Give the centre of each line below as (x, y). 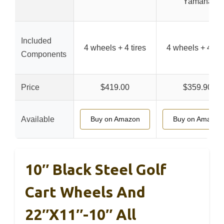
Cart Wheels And (85, 192)
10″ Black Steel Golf (96, 169)
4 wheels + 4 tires (115, 48)
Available (38, 119)
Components (44, 54)
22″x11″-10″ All (80, 214)
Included (36, 41)
